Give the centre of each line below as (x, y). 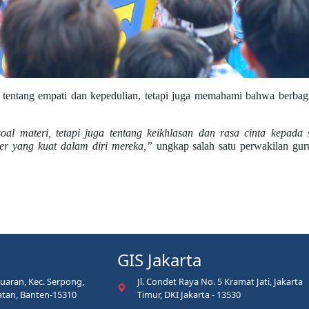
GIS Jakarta (159, 260)
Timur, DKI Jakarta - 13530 (189, 295)
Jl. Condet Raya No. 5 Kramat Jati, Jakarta (220, 282)
